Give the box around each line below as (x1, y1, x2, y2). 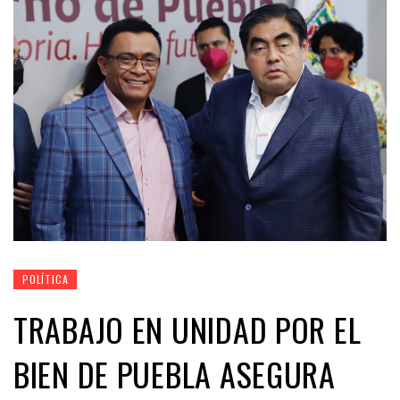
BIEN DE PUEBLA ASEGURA (13, 349, 336, 397)
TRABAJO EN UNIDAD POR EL (13, 304, 362, 353)
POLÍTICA (22, 271, 69, 287)
